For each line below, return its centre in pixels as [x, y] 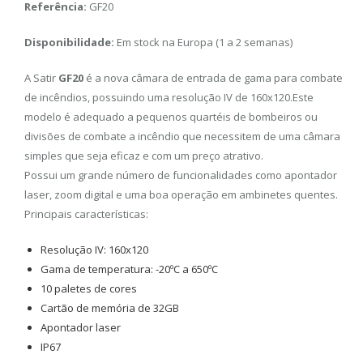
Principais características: [86, 214]
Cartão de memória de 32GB [110, 308]
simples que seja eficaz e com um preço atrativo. [144, 156]
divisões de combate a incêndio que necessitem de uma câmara [182, 136]
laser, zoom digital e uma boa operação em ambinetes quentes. [181, 194]
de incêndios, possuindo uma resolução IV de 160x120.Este [169, 97]
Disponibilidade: [69, 42]
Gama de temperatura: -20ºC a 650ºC [129, 269]
